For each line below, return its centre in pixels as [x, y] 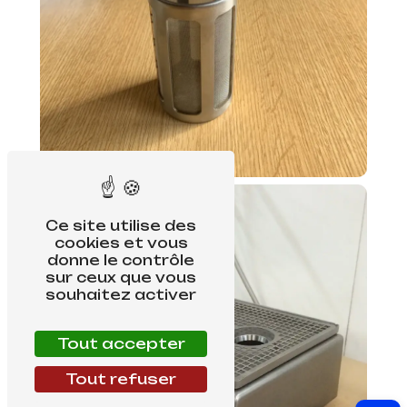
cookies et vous [121, 243]
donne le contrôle [121, 260]
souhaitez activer [121, 295]
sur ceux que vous [121, 278]
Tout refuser [121, 379]
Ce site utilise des [121, 226]
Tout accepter [121, 343]
